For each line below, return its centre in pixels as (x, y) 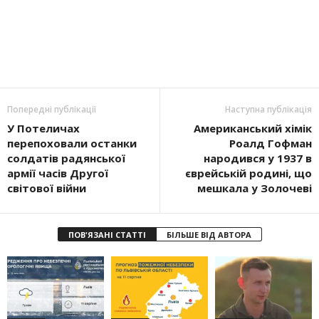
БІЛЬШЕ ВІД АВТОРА (209, 235)
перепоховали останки (72, 143)
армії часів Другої (58, 173)
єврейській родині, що (249, 173)
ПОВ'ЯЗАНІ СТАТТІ (107, 235)
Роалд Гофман (271, 143)
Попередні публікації (52, 110)
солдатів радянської (66, 158)
